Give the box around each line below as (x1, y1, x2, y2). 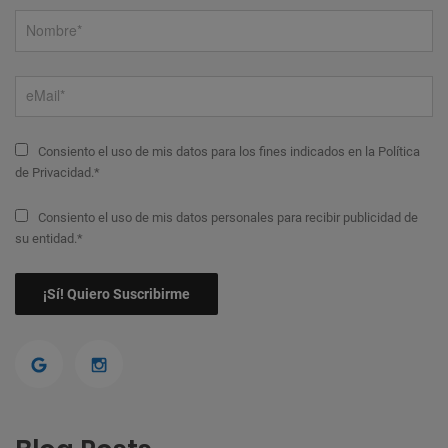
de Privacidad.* (15, 165, 100, 181)
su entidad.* (15, 231, 83, 247)
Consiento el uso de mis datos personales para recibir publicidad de (34, 210, 418, 226)
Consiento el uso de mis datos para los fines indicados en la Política (34, 144, 420, 160)
